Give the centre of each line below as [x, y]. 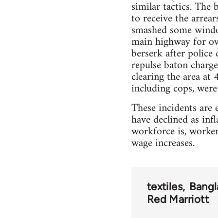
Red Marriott [178, 199]
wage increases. [163, 143]
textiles [165, 186]
